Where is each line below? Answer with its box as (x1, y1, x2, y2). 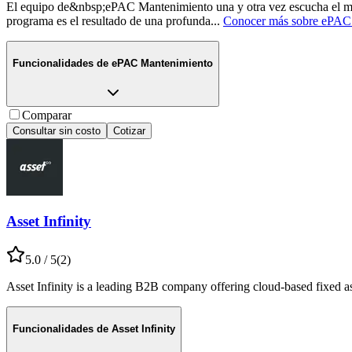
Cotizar (113, 124, 145, 137)
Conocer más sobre (223, 14, 318, 28)
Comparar (22, 108, 71, 122)
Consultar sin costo (13, 124, 101, 137)
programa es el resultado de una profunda (6, 14, 211, 28)
